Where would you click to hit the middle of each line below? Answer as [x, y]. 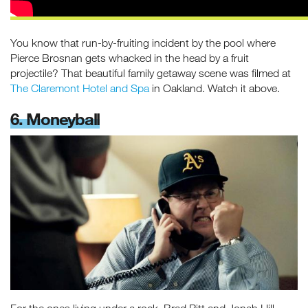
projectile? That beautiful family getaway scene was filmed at [151, 73]
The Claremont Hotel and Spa [80, 88]
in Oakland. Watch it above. [214, 88]
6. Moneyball [55, 119]
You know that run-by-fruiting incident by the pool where [143, 43]
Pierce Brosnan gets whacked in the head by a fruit [130, 58]
